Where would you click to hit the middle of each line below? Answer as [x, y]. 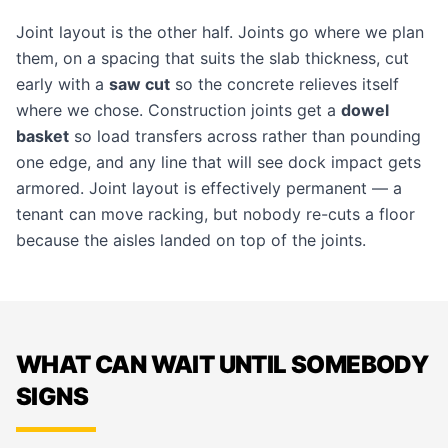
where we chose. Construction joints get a [178, 110]
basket [42, 136]
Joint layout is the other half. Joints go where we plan [220, 32]
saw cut [139, 84]
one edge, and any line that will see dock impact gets [218, 162]
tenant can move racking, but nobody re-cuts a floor [215, 214]
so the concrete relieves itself [284, 84]
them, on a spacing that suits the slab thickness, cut [212, 58]
